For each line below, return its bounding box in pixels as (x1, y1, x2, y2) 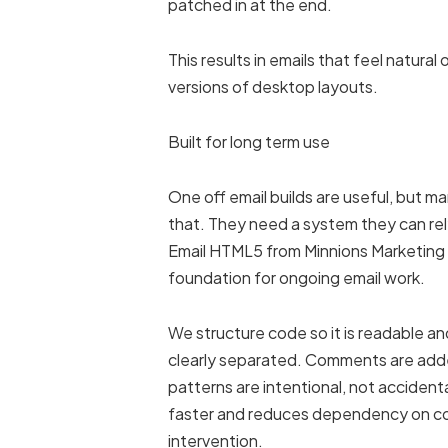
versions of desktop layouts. (168, 76, 379, 98)
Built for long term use (168, 131, 331, 153)
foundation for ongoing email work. (168, 267, 426, 289)
